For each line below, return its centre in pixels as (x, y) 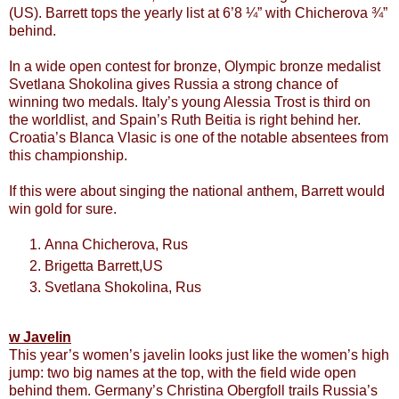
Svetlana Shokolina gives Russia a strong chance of (173, 84)
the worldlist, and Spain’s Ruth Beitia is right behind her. (185, 119)
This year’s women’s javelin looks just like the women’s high (199, 354)
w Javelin (40, 337)
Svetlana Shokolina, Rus (123, 287)
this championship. (68, 155)
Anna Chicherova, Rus (116, 244)
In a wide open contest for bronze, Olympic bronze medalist (195, 66)
